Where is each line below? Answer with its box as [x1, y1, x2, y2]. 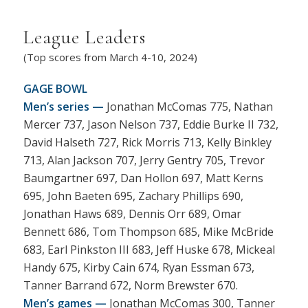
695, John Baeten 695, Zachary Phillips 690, [23, 188, 243, 204]
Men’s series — [23, 99, 104, 115]
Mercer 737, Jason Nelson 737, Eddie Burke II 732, [23, 117, 278, 133]
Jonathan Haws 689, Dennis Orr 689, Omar [23, 206, 241, 222]
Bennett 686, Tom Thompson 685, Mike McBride [23, 224, 274, 240]
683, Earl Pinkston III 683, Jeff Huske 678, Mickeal [23, 242, 275, 258]
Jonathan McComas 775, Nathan [103, 99, 273, 115]
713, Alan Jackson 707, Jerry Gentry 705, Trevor [23, 153, 265, 168]
